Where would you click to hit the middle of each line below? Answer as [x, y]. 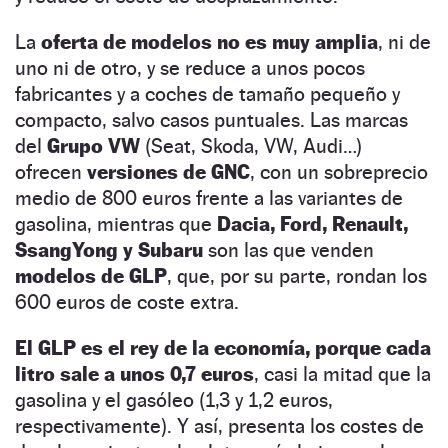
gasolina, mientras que [116, 223]
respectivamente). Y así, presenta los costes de [219, 425]
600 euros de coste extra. [127, 301]
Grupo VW [93, 145]
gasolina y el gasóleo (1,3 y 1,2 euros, [174, 399]
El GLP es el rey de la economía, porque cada [223, 347]
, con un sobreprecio [339, 171]
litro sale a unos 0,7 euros [134, 373]
